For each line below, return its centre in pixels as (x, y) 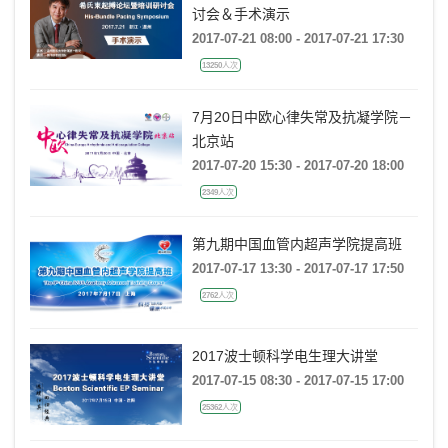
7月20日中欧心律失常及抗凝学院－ (301, 117)
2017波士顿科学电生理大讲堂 (284, 356)
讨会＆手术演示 (240, 14)
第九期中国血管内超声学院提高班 (296, 244)
